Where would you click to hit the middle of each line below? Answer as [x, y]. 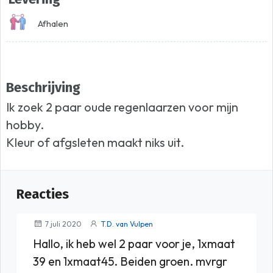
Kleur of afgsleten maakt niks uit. [95, 143]
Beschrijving [44, 87]
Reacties [43, 194]
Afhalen [53, 23]
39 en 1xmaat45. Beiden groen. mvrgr [130, 261]
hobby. [25, 125]
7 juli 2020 [64, 224]
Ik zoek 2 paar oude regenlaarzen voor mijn [122, 107]
